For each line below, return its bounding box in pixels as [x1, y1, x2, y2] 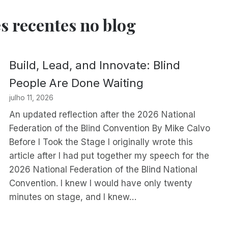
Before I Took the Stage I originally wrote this [9, 136, 193, 147]
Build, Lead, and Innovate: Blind [9, 59, 181, 72]
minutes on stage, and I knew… [9, 191, 137, 202]
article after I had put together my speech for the [9, 150, 210, 161]
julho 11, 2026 [9, 94, 54, 102]
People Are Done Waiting [9, 76, 144, 90]
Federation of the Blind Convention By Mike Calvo [9, 123, 211, 133]
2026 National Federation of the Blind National [9, 164, 198, 175]
